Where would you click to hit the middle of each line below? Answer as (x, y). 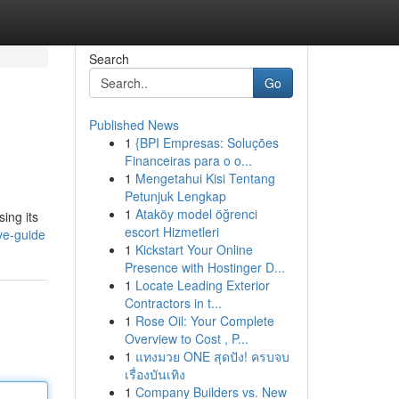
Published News (134, 125)
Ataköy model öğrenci (196, 214)
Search (109, 59)
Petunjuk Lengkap (175, 196)
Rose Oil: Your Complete (204, 321)
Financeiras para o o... (188, 160)
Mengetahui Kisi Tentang (205, 178)
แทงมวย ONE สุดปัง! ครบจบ (212, 356)
